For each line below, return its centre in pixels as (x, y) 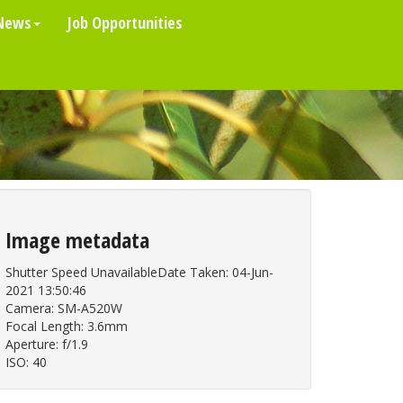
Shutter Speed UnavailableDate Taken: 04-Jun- (139, 272)
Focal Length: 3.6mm (67, 326)
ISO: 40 (26, 362)
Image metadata (77, 240)
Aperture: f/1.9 (47, 344)
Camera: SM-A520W (64, 308)
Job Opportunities (125, 22)
